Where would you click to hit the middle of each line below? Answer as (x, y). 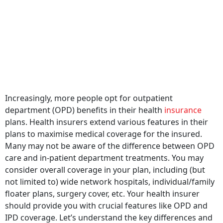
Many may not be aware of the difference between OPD (110, 139)
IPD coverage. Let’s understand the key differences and (109, 210)
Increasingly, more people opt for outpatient (89, 91)
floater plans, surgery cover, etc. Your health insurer (102, 186)
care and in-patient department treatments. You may (104, 151)
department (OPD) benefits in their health (85, 103)
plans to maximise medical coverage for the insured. (104, 127)
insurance (183, 103)
